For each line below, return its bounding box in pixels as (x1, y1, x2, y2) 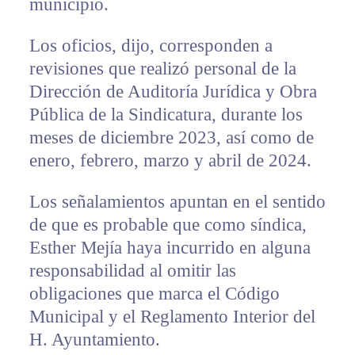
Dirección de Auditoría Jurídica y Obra (29, 82, 317, 102)
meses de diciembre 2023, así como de (29, 128, 314, 148)
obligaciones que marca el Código (29, 284, 280, 304)
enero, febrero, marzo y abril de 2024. (29, 151, 311, 171)
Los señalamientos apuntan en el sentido (29, 192, 326, 212)
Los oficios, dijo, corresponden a (29, 36, 273, 56)
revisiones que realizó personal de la (29, 59, 296, 79)
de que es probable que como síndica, (29, 215, 307, 235)
